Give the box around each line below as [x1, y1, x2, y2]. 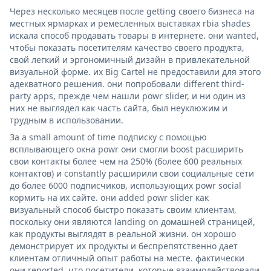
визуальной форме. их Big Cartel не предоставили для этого [10, 65, 261, 77]
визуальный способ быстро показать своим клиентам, [10, 203, 237, 215]
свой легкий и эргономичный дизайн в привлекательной [10, 53, 250, 65]
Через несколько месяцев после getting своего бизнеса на [10, 5, 255, 17]
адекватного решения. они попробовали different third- [10, 77, 244, 90]
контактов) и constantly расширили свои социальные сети [10, 167, 254, 179]
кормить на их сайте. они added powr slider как [10, 191, 209, 203]
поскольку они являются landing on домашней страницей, [10, 215, 255, 227]
